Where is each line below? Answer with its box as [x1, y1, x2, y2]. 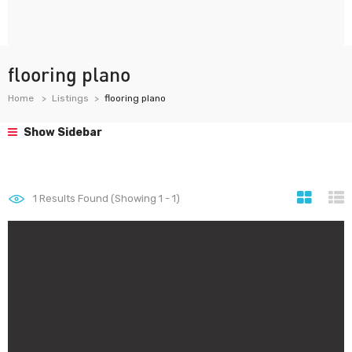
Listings [52, 93, 89, 104]
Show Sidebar [21, 126, 102, 139]
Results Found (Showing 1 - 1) [37, 192, 180, 204]
